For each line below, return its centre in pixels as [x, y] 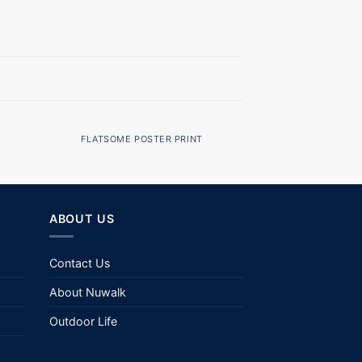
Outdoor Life [83, 322]
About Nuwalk [88, 293]
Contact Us [80, 263]
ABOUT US [82, 218]
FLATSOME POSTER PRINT [142, 139]
